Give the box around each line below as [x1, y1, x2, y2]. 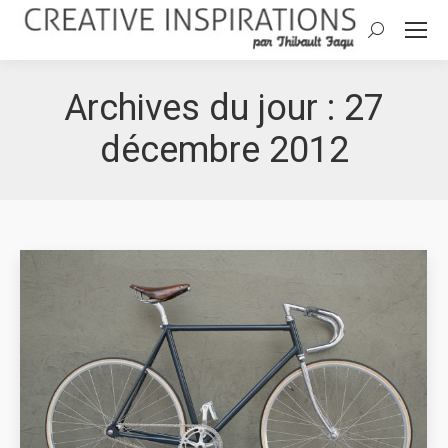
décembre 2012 [99, 128, 349, 171]
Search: [367, 25, 416, 43]
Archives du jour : [64, 86, 344, 129]
